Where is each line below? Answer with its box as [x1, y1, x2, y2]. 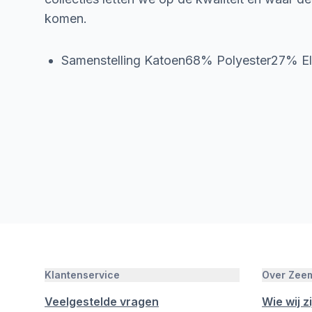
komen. [45, 11, 87, 26]
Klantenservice [45, 269, 120, 281]
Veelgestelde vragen [45, 295, 159, 309]
